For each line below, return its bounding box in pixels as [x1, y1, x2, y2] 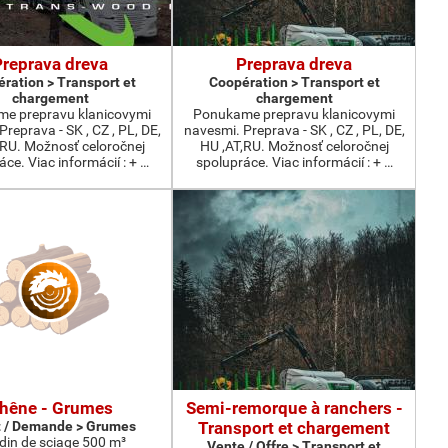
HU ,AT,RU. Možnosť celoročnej [199, 138, 389, 154]
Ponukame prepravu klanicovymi [193, 106, 395, 122]
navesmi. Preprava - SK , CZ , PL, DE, [183, 122, 405, 138]
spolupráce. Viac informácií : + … [195, 154, 393, 170]
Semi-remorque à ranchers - [185, 398, 403, 418]
